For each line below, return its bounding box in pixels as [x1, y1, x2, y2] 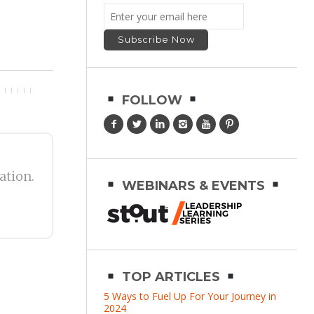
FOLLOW [118, 92, 186, 108]
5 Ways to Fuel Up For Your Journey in [104, 289, 276, 303]
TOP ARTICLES [118, 269, 224, 285]
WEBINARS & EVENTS [118, 177, 268, 193]
